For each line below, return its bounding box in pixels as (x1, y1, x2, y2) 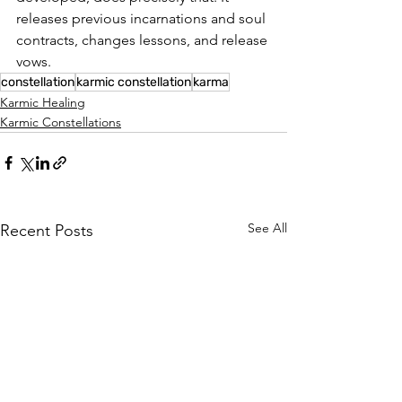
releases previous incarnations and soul (16, 10, 269, 28)
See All (248, 220, 287, 237)
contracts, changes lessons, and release (16, 31, 271, 49)
